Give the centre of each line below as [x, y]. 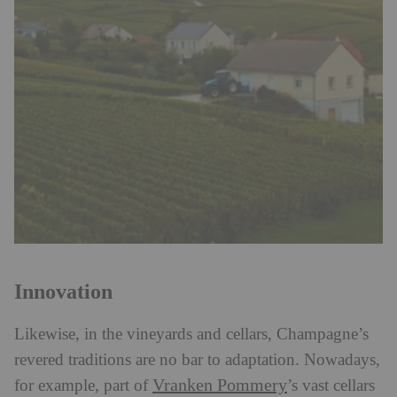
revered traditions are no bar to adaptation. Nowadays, [197, 360]
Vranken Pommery [220, 385]
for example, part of [83, 385]
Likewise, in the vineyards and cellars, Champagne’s [191, 334]
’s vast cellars [331, 385]
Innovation [63, 291]
